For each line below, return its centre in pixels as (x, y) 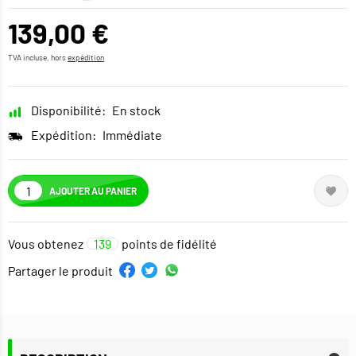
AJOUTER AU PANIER (93, 190)
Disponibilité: (68, 110)
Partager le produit (60, 270)
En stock (136, 110)
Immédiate (132, 135)
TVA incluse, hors (38, 58)
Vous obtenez (46, 244)
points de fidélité (169, 244)
